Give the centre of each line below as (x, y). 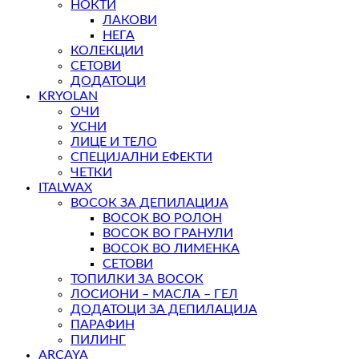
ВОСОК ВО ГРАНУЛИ (168, 234)
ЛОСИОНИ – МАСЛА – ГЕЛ (154, 294)
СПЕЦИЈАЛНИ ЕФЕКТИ (141, 157)
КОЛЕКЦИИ (107, 51)
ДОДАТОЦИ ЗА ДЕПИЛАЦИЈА (164, 310)
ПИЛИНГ (98, 340)
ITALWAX (65, 188)
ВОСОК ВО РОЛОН (162, 218)
